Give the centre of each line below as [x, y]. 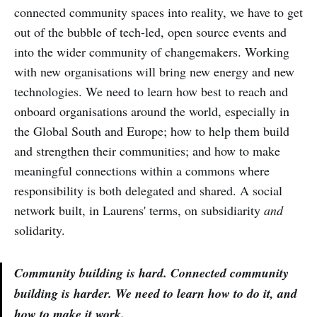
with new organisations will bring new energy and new [154, 71]
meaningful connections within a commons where [142, 170]
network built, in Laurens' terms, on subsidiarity [139, 210]
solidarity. [40, 230]
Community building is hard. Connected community [151, 272]
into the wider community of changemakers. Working [152, 51]
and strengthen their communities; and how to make [147, 150]
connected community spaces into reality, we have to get [158, 12]
